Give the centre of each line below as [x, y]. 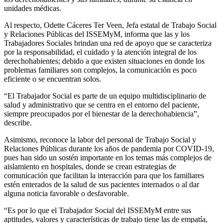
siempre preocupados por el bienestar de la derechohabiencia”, [102, 113]
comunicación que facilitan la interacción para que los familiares [104, 175]
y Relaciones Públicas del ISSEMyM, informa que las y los [97, 34]
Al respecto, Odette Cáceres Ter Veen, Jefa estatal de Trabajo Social [110, 25]
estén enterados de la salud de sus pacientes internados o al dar [102, 184]
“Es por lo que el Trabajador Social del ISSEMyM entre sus [98, 210]
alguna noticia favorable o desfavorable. [66, 193]
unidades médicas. [33, 8]
